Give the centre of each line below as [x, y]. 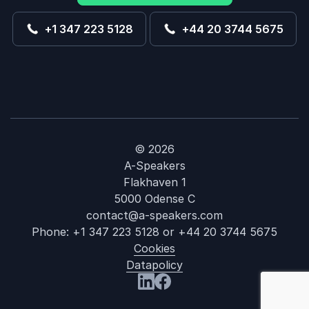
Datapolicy [154, 265]
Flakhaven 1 [154, 182]
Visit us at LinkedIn [187, 297]
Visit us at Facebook [208, 297]
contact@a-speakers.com [154, 215]
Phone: [52, 232]
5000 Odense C [154, 199]
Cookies [154, 248]
